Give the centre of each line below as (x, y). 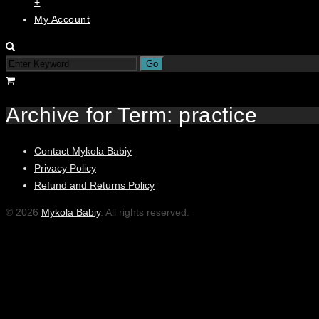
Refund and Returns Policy (94, 185)
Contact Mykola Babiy (83, 151)
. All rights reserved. (145, 212)
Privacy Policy (65, 168)
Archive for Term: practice (131, 115)
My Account (62, 20)
